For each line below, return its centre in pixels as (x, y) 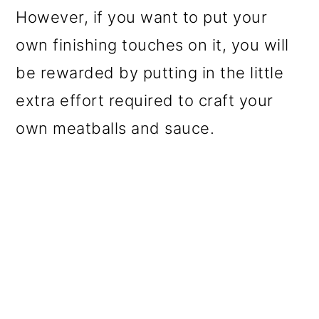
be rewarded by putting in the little (150, 72)
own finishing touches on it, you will (152, 45)
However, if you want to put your (142, 17)
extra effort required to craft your (145, 100)
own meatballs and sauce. (115, 128)
